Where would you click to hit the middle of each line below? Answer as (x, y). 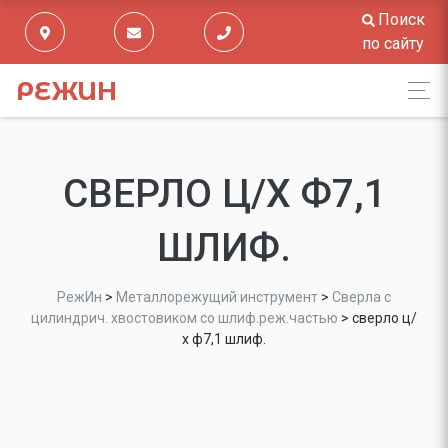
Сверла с (361, 297)
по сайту (393, 43)
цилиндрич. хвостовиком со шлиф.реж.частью (184, 318)
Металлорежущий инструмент (217, 297)
